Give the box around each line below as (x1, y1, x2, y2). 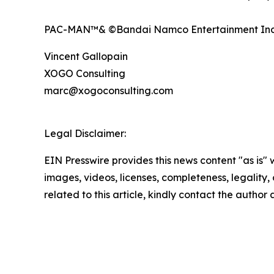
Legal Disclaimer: (44, 127, 126, 139)
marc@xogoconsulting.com (44, 84, 173, 97)
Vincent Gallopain (44, 50, 128, 62)
